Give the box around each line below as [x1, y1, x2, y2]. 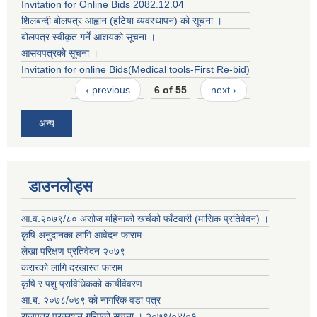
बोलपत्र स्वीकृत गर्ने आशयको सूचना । [21, 31, 156, 43]
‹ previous [85, 84, 130, 96]
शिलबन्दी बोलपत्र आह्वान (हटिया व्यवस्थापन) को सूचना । [21, 15, 222, 27]
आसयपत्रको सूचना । [21, 47, 98, 59]
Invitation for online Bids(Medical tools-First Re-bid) [21, 64, 250, 76]
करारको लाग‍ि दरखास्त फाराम [21, 261, 122, 273]
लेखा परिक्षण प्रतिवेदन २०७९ [21, 245, 125, 257]
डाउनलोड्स [28, 177, 93, 195]
